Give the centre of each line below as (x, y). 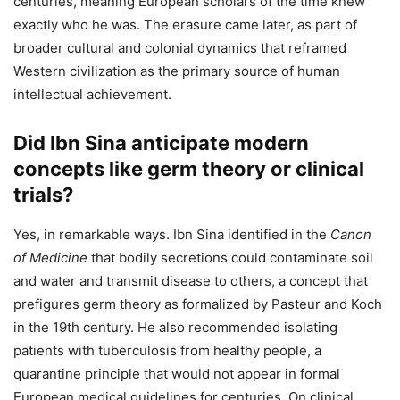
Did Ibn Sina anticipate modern (161, 142)
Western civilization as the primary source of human (177, 71)
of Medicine (50, 257)
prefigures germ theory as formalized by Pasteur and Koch (198, 304)
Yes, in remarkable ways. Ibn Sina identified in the (172, 234)
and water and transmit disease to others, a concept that (191, 280)
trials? (43, 194)
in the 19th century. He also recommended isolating (175, 327)
